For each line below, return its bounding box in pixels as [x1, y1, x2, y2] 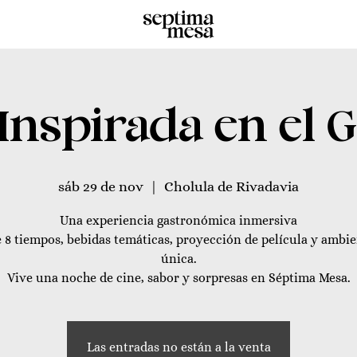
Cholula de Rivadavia [164, 178, 299, 194]
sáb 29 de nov [58, 178, 143, 194]
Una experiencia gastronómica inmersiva [60, 213, 297, 228]
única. [160, 251, 197, 266]
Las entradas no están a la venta [86, 339, 271, 355]
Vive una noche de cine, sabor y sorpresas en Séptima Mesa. [6, 270, 351, 285]
